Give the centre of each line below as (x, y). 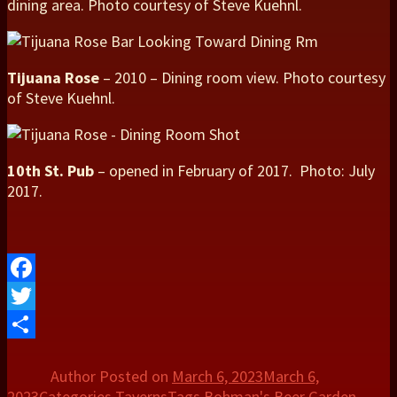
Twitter (32, 324)
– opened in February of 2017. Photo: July (234, 171)
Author (75, 377)
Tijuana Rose (53, 78)
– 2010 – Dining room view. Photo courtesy (242, 78)
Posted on (136, 377)
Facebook (39, 296)
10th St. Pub (51, 171)
